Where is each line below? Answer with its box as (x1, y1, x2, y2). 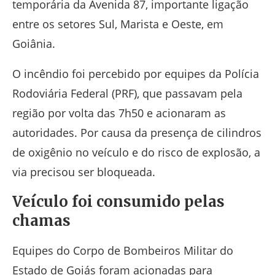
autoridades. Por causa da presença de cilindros (12, 125, 261, 141)
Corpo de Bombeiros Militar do (73, 243, 233, 258)
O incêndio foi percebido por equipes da (12, 66, 225, 82)
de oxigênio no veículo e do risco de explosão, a (12, 145, 260, 160)
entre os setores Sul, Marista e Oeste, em (12, 17, 223, 32)
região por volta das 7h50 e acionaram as (12, 106, 226, 121)
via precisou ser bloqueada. (12, 165, 155, 180)
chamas (12, 211, 71, 231)
